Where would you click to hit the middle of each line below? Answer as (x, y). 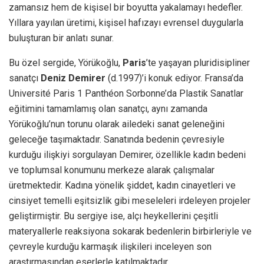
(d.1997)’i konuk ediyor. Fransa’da (174, 78)
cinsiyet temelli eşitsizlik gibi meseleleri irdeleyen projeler (130, 200)
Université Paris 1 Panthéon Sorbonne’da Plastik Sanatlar (126, 93)
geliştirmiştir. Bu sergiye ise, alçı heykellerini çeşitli (113, 216)
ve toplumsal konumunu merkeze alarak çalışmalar (112, 170)
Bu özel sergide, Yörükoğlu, (66, 62)
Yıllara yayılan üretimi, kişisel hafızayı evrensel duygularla (126, 22)
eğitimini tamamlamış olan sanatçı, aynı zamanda (108, 108)
